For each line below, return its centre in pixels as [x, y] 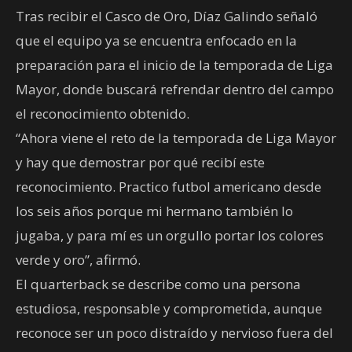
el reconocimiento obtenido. [103, 113]
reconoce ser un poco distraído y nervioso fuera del [174, 332]
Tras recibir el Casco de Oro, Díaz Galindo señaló [167, 16]
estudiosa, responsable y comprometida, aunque [169, 308]
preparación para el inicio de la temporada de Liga [174, 64]
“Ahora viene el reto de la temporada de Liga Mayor [176, 137]
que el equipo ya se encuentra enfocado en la [156, 40]
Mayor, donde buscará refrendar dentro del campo [175, 89]
